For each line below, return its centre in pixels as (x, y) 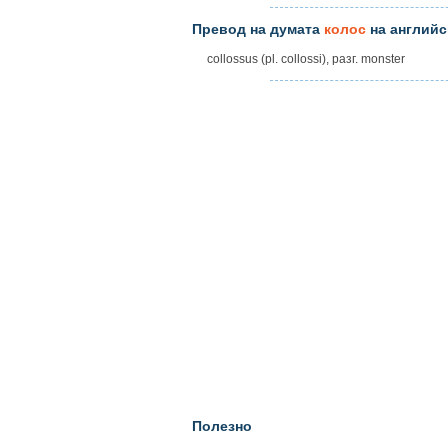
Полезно (222, 425)
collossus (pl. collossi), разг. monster (306, 59)
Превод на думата (258, 29)
